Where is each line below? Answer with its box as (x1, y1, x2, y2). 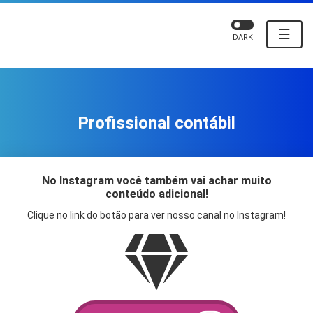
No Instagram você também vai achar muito (41, 174, 272, 188)
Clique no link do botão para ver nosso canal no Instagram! (27, 210, 286, 221)
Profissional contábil (78, 113, 235, 133)
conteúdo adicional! (105, 187, 208, 201)
